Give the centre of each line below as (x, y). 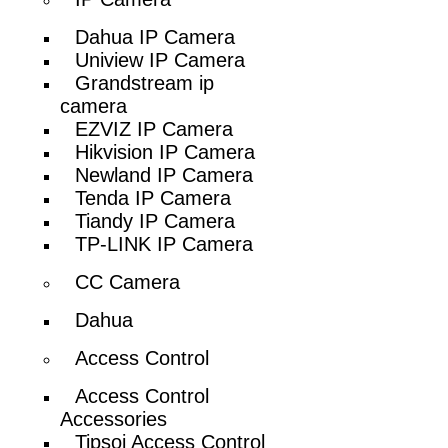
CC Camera (128, 281)
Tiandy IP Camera (155, 220)
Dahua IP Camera (155, 36)
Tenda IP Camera (153, 197)
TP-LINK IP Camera (164, 243)
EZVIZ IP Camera (154, 128)
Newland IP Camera (164, 174)
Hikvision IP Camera (165, 151)
